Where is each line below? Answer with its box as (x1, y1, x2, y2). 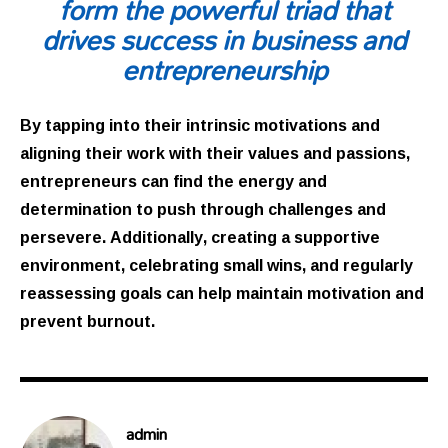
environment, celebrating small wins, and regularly (20, 249, 413, 280)
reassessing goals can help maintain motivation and (20, 277, 424, 308)
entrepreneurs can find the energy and (20, 165, 327, 196)
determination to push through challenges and (20, 193, 386, 224)
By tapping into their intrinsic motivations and (20, 109, 380, 140)
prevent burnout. (20, 305, 155, 336)
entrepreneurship (121, 41, 327, 97)
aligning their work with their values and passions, (20, 137, 410, 168)
